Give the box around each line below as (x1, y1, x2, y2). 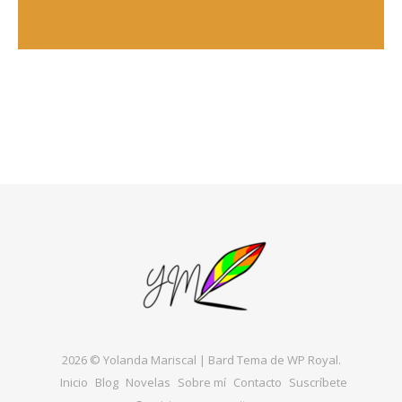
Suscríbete (288, 373, 347, 390)
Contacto (232, 373, 282, 390)
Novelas (125, 373, 170, 390)
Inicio (59, 373, 88, 390)
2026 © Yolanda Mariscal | (61, 351, 208, 368)
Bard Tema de (207, 351, 287, 368)
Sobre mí (177, 373, 226, 390)
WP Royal (286, 351, 338, 368)
